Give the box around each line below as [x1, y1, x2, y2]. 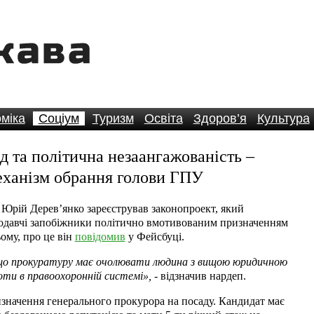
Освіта [144, 111, 183, 125]
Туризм [92, 111, 134, 125]
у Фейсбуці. [125, 231, 184, 243]
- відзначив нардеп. [151, 270, 246, 282]
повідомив [74, 231, 125, 243]
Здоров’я [193, 111, 247, 125]
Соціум [38, 111, 79, 125]
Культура [257, 111, 310, 125]
